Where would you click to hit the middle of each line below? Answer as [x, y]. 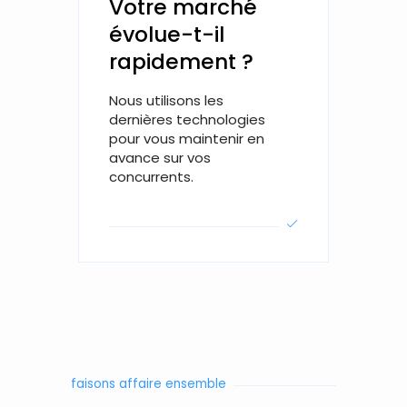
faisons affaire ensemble [149, 383]
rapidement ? [181, 62]
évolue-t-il [166, 35]
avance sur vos [159, 157]
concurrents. [151, 176]
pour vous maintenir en [186, 138]
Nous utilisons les [166, 100]
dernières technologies [187, 119]
